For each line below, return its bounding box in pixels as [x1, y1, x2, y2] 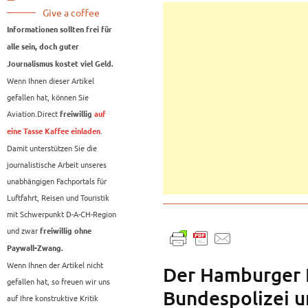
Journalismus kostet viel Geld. [7, 60, 113, 69]
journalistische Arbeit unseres [7, 159, 107, 170]
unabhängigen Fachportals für [7, 175, 107, 187]
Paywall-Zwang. [7, 244, 63, 253]
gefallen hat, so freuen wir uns [7, 276, 110, 287]
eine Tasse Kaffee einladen [7, 127, 100, 136]
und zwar [7, 225, 40, 236]
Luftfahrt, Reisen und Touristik [7, 192, 109, 203]
